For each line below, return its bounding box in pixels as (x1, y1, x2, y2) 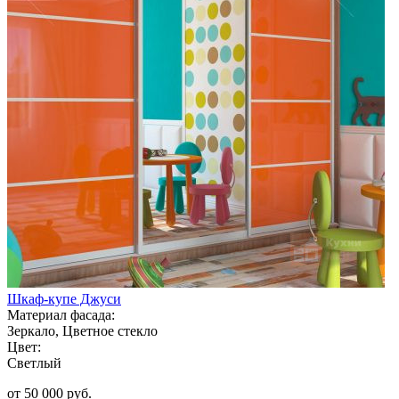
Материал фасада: (7, 306, 115, 322)
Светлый (7, 354, 61, 370)
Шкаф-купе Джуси (7, 290, 121, 306)
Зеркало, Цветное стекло (7, 322, 158, 338)
